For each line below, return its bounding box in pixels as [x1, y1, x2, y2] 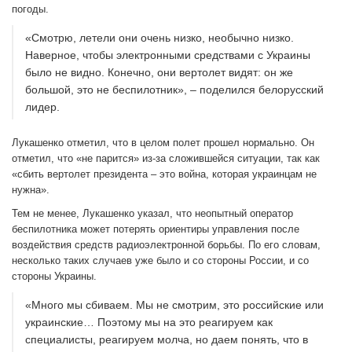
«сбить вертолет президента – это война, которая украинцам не [12, 168, 317, 181]
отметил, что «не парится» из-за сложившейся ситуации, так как [12, 152, 320, 165]
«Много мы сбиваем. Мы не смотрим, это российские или [25, 299, 324, 312]
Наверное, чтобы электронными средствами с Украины [25, 49, 310, 62]
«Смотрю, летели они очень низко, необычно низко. [25, 31, 294, 45]
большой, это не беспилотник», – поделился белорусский [25, 83, 324, 97]
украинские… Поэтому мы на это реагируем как [25, 316, 273, 329]
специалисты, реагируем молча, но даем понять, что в [25, 333, 308, 346]
